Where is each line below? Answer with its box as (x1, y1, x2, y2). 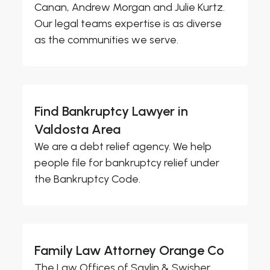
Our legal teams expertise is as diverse (34, 17, 222, 31)
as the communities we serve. (34, 33, 179, 47)
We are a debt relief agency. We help (34, 140, 212, 154)
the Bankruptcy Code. (34, 172, 141, 186)
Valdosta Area (34, 121, 121, 138)
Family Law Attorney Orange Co (34, 242, 225, 259)
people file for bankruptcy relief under (34, 156, 220, 170)
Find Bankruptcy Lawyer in (34, 103, 189, 120)
